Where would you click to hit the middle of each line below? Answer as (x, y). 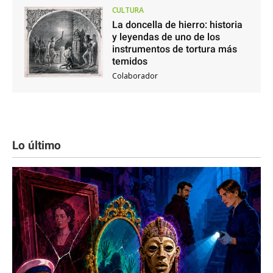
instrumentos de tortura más (174, 49)
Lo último (37, 146)
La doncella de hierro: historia (177, 25)
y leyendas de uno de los (166, 37)
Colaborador (135, 76)
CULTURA (128, 10)
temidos (129, 62)
